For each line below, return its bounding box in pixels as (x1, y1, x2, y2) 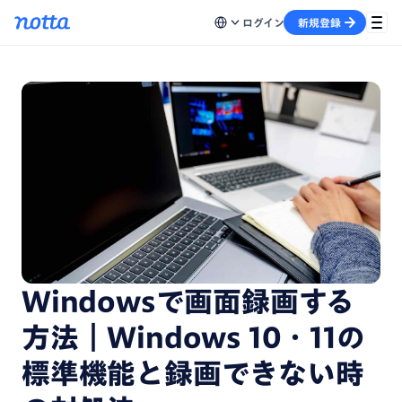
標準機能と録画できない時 (22, 359, 364, 388)
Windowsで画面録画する (22, 287, 355, 316)
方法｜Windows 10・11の (22, 323, 365, 352)
